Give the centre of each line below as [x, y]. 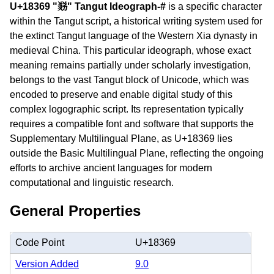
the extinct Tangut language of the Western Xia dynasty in [134, 36]
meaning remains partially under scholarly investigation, [130, 65]
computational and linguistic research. [92, 183]
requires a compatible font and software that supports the [132, 124]
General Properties [75, 210]
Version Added [47, 264]
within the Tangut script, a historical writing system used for [136, 21]
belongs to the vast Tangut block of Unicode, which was [129, 80]
